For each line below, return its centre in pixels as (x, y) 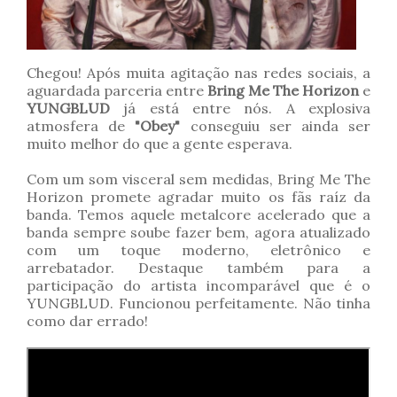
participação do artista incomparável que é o (198, 286)
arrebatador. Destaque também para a (198, 268)
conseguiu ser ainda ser (276, 126)
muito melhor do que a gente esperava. (160, 144)
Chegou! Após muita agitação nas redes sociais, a (198, 73)
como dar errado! (87, 321)
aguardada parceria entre (117, 91)
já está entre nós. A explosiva (240, 109)
